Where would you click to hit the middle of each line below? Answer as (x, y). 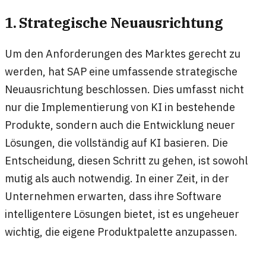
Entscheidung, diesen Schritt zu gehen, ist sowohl (126, 160)
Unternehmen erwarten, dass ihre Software (113, 196)
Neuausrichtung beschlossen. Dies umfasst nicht (124, 89)
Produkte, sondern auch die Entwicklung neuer (120, 124)
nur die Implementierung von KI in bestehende (120, 107)
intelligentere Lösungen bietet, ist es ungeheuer (122, 213)
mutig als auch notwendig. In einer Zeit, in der (117, 178)
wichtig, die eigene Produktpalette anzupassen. (121, 231)
